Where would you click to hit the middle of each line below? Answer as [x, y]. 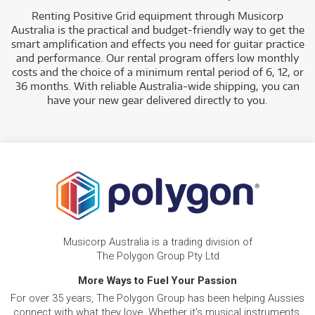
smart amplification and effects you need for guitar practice [157, 44]
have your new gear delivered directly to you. [157, 100]
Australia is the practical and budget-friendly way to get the [157, 30]
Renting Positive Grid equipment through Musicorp [157, 16]
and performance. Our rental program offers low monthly [157, 58]
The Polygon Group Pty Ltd [157, 256]
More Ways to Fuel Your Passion [157, 281]
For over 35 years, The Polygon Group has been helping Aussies [157, 298]
